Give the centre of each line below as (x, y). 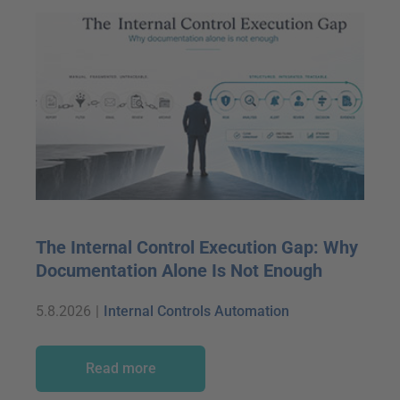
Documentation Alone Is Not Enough (179, 270)
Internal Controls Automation (197, 311)
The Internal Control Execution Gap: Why (197, 247)
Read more (121, 368)
